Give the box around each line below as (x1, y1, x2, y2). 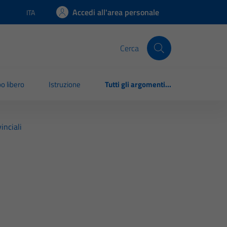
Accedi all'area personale (72, 6, 159, 18)
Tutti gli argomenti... (105, 79, 171, 91)
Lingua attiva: (26, 11, 66, 22)
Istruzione (49, 79, 81, 91)
